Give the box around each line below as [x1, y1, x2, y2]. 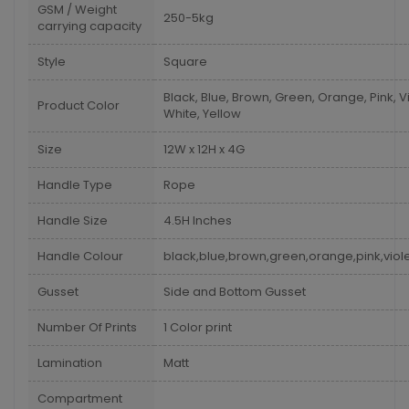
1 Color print [163, 319, 232, 336]
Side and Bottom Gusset [163, 283, 306, 300]
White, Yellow [163, 105, 241, 122]
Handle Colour [37, 247, 123, 265]
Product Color [37, 97, 120, 114]
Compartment [37, 390, 122, 407]
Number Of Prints [37, 319, 137, 336]
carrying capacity [37, 17, 142, 35]
